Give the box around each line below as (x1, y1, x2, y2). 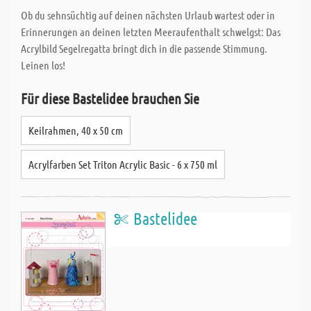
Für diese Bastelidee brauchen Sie (21, 90, 199, 107)
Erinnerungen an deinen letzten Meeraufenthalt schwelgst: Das (21, 25, 280, 38)
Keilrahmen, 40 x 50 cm (28, 124, 123, 137)
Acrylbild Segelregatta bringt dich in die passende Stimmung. (21, 42, 267, 55)
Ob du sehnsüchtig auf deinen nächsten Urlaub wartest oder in (21, 8, 275, 22)
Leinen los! (21, 58, 65, 72)
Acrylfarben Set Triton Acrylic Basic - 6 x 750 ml (28, 158, 217, 171)
